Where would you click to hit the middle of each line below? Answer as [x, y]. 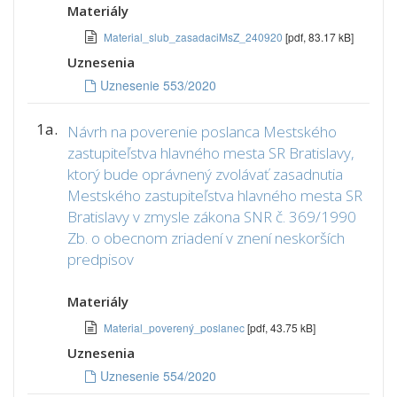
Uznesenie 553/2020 [158, 85]
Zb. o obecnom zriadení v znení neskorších [206, 238]
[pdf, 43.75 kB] [281, 327]
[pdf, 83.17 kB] [319, 37]
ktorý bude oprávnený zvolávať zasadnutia [205, 174]
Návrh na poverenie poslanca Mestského [202, 132]
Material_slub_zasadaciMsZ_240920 [195, 37]
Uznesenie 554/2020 [158, 376]
